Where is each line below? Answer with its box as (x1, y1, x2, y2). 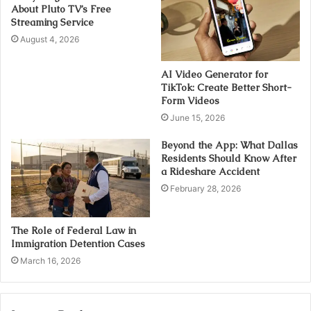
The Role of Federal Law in (11, 224, 136, 237)
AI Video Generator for (161, 67, 268, 81)
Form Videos (161, 94, 219, 107)
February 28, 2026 (170, 183, 241, 194)
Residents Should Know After (161, 151, 296, 165)
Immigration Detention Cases (11, 237, 145, 250)
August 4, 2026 (20, 34, 79, 44)
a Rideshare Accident (161, 165, 260, 178)
